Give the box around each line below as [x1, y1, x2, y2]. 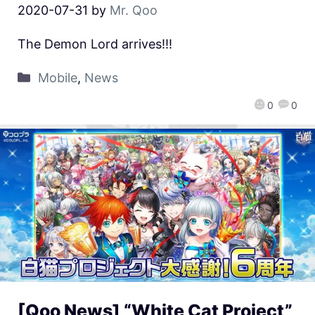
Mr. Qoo [110, 3, 157, 18]
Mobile [37, 70, 77, 86]
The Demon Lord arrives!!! [18, 37, 172, 52]
